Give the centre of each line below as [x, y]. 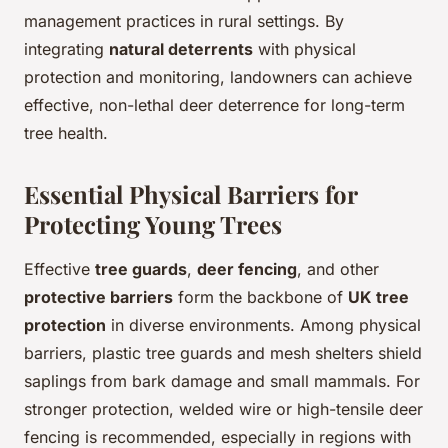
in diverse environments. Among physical [263, 325]
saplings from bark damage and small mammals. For [222, 381]
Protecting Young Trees [153, 224]
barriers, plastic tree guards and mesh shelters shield [223, 353]
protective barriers [98, 297]
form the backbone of [260, 297]
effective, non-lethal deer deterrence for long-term [214, 105]
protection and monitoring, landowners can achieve [218, 77]
